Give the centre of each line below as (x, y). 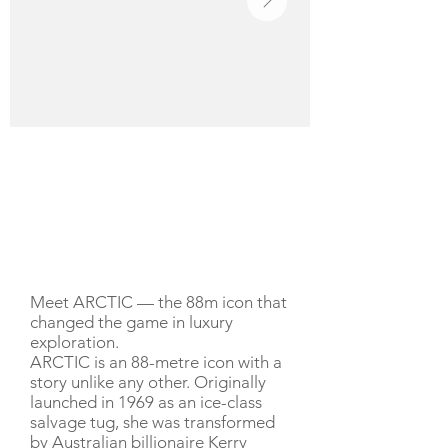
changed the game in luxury (131, 322)
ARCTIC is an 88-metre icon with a (156, 362)
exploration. (74, 342)
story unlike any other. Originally (148, 382)
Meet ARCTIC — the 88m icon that (158, 302)
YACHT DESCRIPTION (111, 257)
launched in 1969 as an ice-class (146, 402)
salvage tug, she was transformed (152, 422)
